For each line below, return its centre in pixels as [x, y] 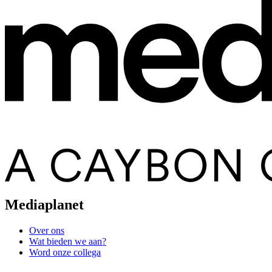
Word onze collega [65, 252]
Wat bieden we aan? [68, 241]
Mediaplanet [44, 205]
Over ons [47, 230]
